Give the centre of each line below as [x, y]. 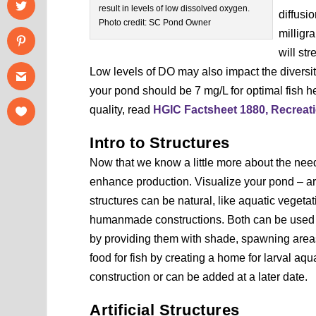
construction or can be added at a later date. [199, 277]
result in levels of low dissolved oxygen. [175, 9]
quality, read [122, 110]
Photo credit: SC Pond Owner [155, 23]
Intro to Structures [160, 143]
